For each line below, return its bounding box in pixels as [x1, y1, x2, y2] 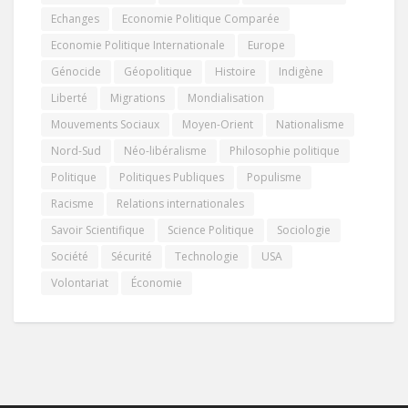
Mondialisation [188, 89, 264, 106]
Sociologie [277, 221, 331, 238]
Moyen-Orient [182, 116, 253, 132]
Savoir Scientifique [51, 221, 145, 238]
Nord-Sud [51, 142, 101, 158]
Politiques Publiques [119, 168, 224, 185]
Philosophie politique [229, 142, 340, 158]
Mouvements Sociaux [51, 116, 159, 132]
